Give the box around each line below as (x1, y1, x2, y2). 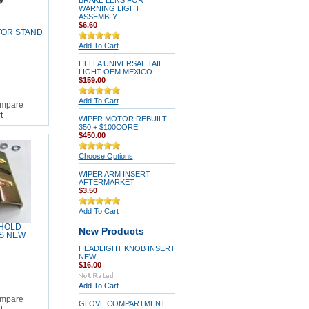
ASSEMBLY (78, 12, 117, 21)
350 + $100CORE (78, 123, 138, 131)
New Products (78, 226, 144, 237)
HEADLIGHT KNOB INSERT (78, 244, 175, 252)
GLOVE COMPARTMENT (78, 299, 166, 308)
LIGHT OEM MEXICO (78, 68, 152, 76)
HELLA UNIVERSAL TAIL (78, 59, 163, 68)
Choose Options (78, 152, 133, 160)
